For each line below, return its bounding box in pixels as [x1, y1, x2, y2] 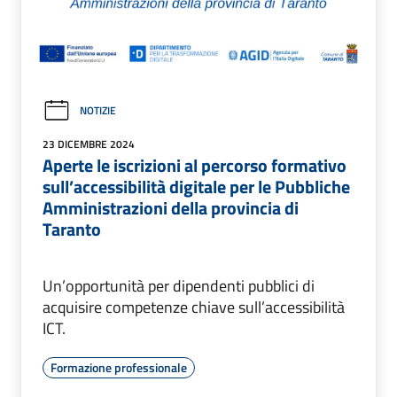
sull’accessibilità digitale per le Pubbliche [43, 172, 350, 200]
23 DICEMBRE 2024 [43, 135, 135, 152]
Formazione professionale [51, 357, 187, 377]
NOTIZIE [80, 102, 116, 120]
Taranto [43, 214, 101, 243]
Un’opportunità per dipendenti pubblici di [43, 273, 315, 298]
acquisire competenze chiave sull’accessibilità [43, 294, 345, 319]
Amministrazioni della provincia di [43, 193, 299, 222]
